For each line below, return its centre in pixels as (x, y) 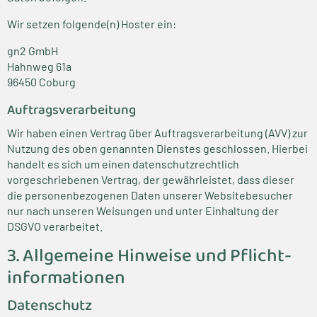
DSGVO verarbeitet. (55, 226)
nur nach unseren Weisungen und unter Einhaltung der (143, 211)
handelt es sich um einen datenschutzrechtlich (123, 164)
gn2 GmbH (33, 51)
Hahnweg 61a (39, 66)
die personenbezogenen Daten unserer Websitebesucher (150, 195)
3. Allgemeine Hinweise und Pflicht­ (149, 256)
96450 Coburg (41, 82)
